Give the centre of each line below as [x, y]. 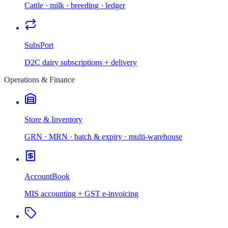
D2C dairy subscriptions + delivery [81, 62]
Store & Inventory [53, 119]
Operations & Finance [39, 80]
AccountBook [47, 176]
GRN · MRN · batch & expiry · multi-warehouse [103, 137]
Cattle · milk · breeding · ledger [75, 5]
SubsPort [39, 45]
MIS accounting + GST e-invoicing [81, 194]
